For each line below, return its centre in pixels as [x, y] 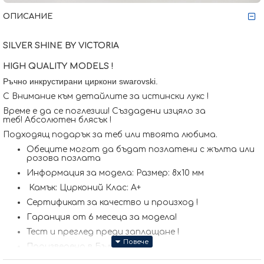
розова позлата [64, 158]
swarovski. [138, 81]
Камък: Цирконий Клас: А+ [85, 188]
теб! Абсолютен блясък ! [57, 120]
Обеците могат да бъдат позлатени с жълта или [141, 149]
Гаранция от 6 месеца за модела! [102, 217]
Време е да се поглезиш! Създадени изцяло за [104, 111]
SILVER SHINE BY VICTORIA [61, 46]
